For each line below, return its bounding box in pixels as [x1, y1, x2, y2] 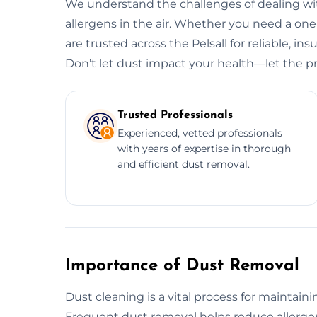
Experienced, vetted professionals [117, 126, 282, 139]
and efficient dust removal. [117, 157, 250, 171]
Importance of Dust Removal [65, 257, 299, 275]
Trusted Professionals [117, 109, 233, 121]
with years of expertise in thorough [117, 142, 291, 155]
